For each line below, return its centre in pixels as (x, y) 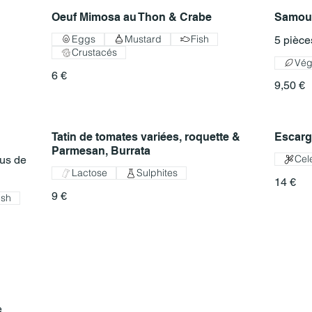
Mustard (143, 39)
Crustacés (94, 53)
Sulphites (157, 173)
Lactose (89, 173)
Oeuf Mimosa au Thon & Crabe (132, 17)
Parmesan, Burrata (101, 151)
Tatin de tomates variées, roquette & (146, 137)
